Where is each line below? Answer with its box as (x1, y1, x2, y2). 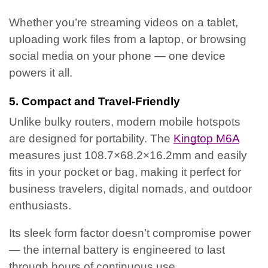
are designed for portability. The (9, 132, 173, 145)
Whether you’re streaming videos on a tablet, (9, 16, 238, 29)
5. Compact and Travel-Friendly (9, 95, 180, 108)
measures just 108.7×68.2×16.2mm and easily (9, 148, 247, 162)
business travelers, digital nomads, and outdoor (9, 182, 252, 195)
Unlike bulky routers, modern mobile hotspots (9, 115, 240, 128)
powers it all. (9, 66, 72, 79)
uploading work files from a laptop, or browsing (9, 32, 246, 45)
